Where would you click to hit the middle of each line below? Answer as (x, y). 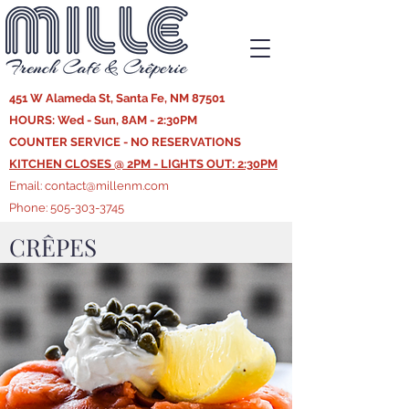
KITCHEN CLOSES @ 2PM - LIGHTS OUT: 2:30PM (143, 164)
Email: (27, 186)
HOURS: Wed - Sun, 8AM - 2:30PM (103, 120)
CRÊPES (53, 247)
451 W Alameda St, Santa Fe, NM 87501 (117, 98)
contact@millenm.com (107, 186)
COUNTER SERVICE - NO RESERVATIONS (125, 142)
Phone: (30, 208)
